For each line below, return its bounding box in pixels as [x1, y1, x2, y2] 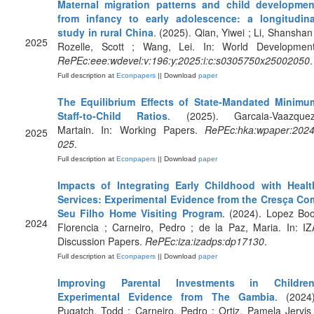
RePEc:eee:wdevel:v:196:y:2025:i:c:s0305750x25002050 [57, 53, 310, 67]
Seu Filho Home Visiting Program [57, 206, 222, 220]
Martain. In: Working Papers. [57, 123, 205, 137]
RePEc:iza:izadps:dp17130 [145, 234, 264, 248]
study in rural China [57, 25, 153, 39]
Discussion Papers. [57, 234, 145, 248]
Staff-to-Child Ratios [57, 109, 168, 123]
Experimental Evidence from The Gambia [57, 289, 275, 303]
